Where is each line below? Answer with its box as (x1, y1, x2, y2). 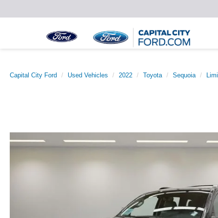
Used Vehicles (68, 72, 108, 79)
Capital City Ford (10, 72, 57, 79)
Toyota (143, 72, 162, 79)
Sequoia (173, 72, 196, 79)
